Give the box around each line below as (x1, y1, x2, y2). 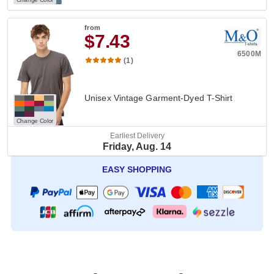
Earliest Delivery (109, 131, 165, 140)
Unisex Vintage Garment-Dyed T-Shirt (84, 92, 233, 103)
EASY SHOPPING (102, 164, 172, 174)
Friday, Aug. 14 (103, 141, 171, 152)
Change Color (16, 117, 54, 124)
